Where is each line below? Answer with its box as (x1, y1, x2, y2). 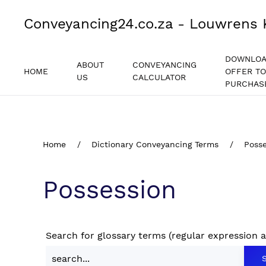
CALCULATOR (132, 72, 186, 82)
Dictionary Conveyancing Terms (91, 140, 218, 149)
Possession (43, 175, 176, 204)
